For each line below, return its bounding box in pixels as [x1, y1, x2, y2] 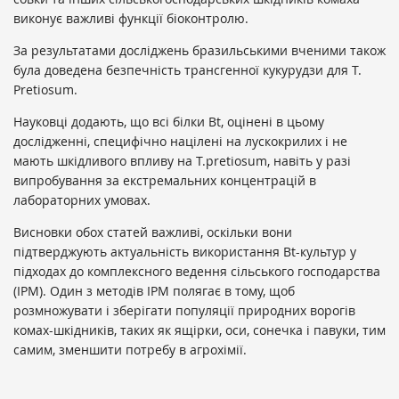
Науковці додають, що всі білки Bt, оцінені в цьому [13, 113, 324, 131]
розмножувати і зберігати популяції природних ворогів [13, 302, 355, 320]
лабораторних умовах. [13, 191, 151, 209]
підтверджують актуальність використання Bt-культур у [13, 243, 356, 261]
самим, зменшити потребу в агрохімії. [13, 341, 247, 359]
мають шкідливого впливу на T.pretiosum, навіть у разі [13, 152, 351, 170]
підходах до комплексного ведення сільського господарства [13, 263, 380, 281]
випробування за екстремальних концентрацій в [13, 172, 316, 190]
